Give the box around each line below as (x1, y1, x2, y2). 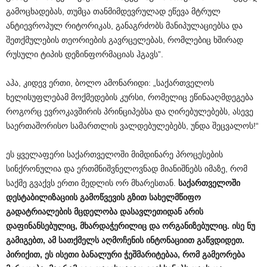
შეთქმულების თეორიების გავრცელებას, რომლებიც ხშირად (6, 35, 243, 45)
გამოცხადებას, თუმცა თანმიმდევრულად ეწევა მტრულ (6, 7, 221, 17)
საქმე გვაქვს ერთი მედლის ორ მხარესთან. (6, 178, 178, 188)
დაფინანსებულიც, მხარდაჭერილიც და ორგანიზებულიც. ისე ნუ (6, 221, 255, 231)
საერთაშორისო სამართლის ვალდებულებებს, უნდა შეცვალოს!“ (6, 121, 259, 131)
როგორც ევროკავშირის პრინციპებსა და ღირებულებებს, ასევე (6, 107, 253, 117)
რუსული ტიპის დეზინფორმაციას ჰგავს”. (6, 49, 163, 60)
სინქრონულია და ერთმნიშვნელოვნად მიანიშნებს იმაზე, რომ (6, 164, 247, 174)
